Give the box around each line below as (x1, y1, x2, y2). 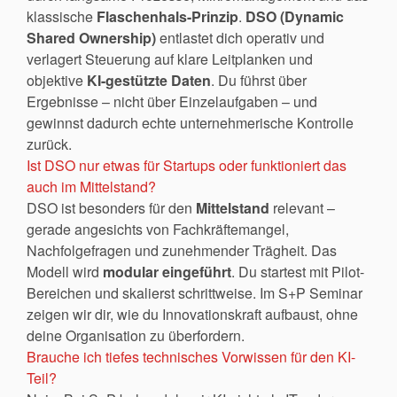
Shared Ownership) (27, 27, 156, 48)
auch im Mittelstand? (27, 175, 156, 197)
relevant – (269, 197, 335, 218)
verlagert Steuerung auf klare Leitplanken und (27, 48, 313, 69)
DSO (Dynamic (245, 5, 344, 27)
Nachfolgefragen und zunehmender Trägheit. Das (27, 239, 337, 261)
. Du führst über (211, 69, 307, 90)
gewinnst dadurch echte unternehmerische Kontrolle (27, 112, 354, 133)
